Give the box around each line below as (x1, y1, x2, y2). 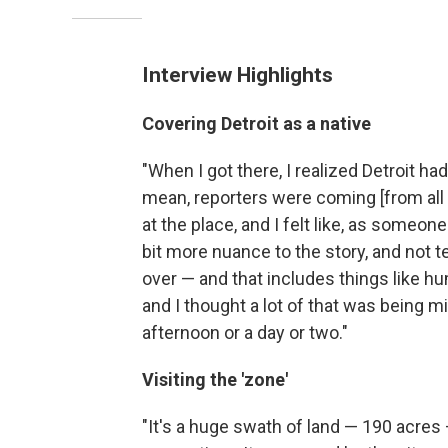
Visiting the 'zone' (142, 368, 288, 390)
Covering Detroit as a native (142, 112, 371, 134)
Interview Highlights (142, 61, 333, 87)
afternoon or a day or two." (142, 321, 348, 343)
